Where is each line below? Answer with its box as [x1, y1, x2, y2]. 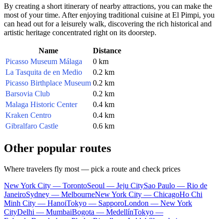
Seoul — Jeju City [87, 181, 144, 190]
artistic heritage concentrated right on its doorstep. [4, 28, 156, 37]
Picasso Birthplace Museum [5, 78, 91, 87]
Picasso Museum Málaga [5, 57, 82, 66]
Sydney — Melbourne [26, 190, 95, 198]
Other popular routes [4, 141, 111, 154]
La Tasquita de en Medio [5, 67, 82, 76]
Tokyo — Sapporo [66, 198, 124, 207]
